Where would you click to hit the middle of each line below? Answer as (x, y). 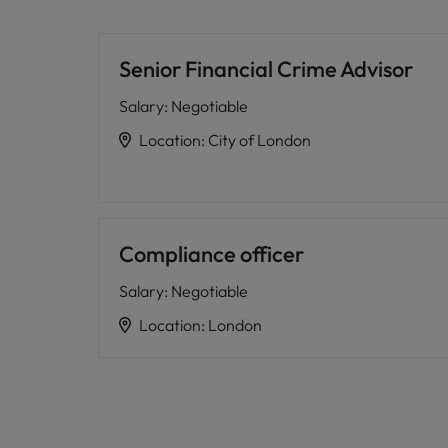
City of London (259, 140)
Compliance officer (211, 254)
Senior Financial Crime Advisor (266, 69)
